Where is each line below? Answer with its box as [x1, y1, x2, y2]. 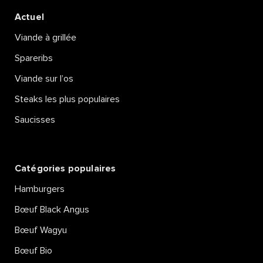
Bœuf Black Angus [15, 205, 89, 215]
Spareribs [15, 53, 53, 63]
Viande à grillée [15, 33, 76, 43]
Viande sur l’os [15, 74, 73, 84]
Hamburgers [15, 184, 65, 194]
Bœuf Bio [15, 246, 52, 256]
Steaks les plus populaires [15, 95, 120, 104]
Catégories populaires [15, 164, 116, 174]
